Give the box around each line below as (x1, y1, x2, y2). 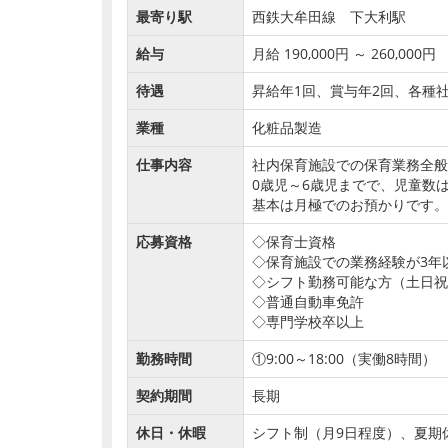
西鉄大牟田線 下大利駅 (252, 7, 406, 26)
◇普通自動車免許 (252, 292, 364, 311)
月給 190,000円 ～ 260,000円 (252, 44, 436, 63)
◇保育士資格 (252, 232, 336, 251)
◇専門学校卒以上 (252, 312, 364, 331)
